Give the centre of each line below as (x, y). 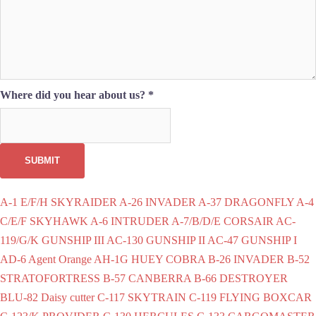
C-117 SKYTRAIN (142, 297)
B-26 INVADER (246, 259)
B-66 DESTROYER (241, 278)
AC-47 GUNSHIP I (252, 240)
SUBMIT (42, 160)
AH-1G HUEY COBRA (150, 259)
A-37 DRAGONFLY (246, 202)
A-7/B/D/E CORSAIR (223, 221)
